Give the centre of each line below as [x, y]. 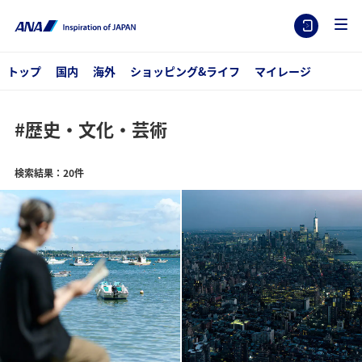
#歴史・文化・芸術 [90, 128]
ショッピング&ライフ [185, 71]
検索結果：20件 [49, 173]
